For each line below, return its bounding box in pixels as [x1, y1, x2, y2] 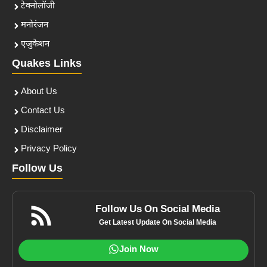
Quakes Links [12, 57, 82, 72]
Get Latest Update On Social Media [99, 218, 217, 228]
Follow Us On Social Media [95, 203, 221, 217]
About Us [21, 86, 57, 98]
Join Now [119, 244, 159, 256]
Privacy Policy [21, 144, 77, 156]
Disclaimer [21, 125, 63, 136]
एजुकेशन [21, 39, 49, 51]
